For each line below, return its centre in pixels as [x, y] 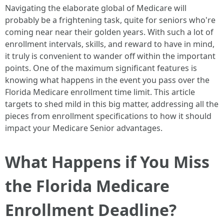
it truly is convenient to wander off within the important [110, 56]
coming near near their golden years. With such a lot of [109, 32]
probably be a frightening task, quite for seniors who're [110, 20]
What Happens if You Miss [107, 162]
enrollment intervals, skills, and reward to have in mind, [110, 44]
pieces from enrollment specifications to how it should [108, 116]
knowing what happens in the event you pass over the [107, 80]
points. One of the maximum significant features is [101, 68]
